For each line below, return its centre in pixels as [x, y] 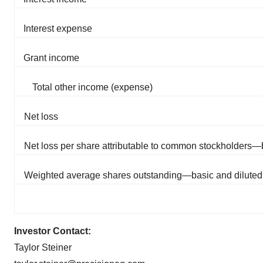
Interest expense [58, 28]
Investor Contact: [53, 231]
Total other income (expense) [92, 87]
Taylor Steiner [43, 247]
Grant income [51, 58]
